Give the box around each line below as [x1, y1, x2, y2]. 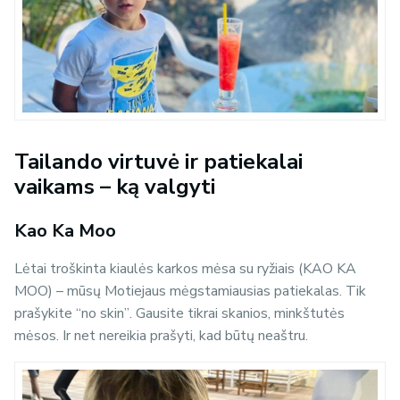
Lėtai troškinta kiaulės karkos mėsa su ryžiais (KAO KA [14, 259, 356, 279]
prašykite [14, 304, 76, 324]
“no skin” [76, 304, 129, 324]
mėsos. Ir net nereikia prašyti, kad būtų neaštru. [14, 326, 308, 346]
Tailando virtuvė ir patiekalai [14, 147, 303, 177]
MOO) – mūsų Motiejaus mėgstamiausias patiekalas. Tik [14, 281, 366, 302]
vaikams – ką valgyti [14, 172, 215, 202]
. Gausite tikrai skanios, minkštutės [129, 304, 345, 324]
